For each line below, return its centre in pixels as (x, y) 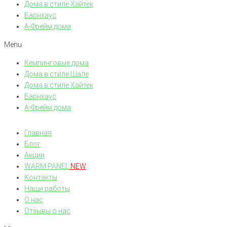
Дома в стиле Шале (56, 74)
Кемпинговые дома (56, 63)
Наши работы (47, 188)
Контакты (41, 177)
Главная (38, 133)
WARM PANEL (47, 166)
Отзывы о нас (47, 211)
